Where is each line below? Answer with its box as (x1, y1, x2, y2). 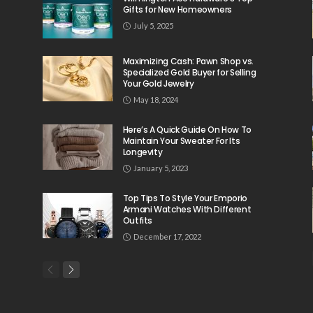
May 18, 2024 (133, 95, 178, 105)
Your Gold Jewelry (122, 78, 194, 90)
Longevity (122, 146, 163, 159)
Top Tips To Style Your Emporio (122, 192, 247, 205)
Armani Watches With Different (122, 203, 252, 216)
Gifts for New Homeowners (122, 3, 233, 16)
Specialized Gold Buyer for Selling (122, 66, 256, 79)
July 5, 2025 (133, 21, 173, 31)
